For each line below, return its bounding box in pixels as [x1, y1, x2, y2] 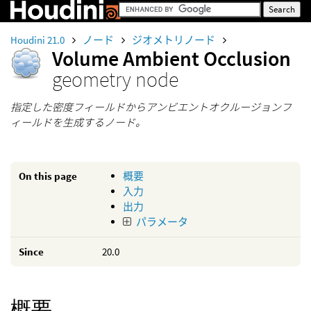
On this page [19, 169, 77, 183]
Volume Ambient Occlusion [52, 45, 291, 72]
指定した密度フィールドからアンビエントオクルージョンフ [10, 101, 292, 114]
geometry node [52, 66, 178, 92]
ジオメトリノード [132, 33, 217, 47]
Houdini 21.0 [10, 33, 67, 47]
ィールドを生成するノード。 [10, 116, 146, 129]
